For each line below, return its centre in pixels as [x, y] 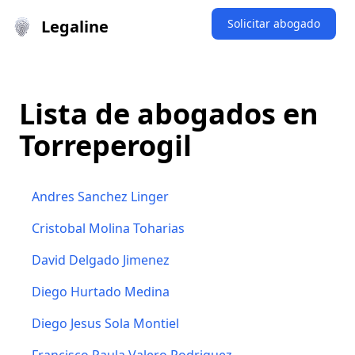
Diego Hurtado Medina [101, 292]
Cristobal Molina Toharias [108, 228]
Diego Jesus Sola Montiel [105, 323]
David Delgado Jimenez [101, 260]
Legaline [75, 27]
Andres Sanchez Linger [100, 197]
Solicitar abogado [274, 23]
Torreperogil [105, 145]
